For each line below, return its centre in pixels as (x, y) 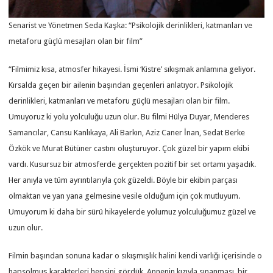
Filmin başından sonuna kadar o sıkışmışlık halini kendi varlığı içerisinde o (136, 255)
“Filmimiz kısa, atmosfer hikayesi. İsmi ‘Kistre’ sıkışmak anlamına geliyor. (132, 69)
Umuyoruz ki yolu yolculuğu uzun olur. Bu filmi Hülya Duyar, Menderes (129, 116)
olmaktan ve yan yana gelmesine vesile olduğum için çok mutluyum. (125, 196)
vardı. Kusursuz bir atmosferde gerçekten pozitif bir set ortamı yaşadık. (133, 164)
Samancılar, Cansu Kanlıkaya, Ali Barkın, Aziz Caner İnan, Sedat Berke (127, 132)
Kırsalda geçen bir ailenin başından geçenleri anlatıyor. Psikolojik (121, 85)
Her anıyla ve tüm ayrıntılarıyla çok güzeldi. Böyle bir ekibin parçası (123, 180)
